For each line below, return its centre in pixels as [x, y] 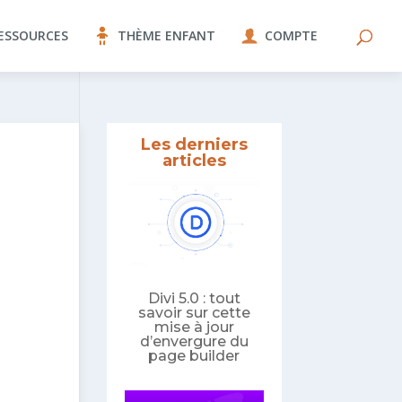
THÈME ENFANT [166, 35]
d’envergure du [194, 342]
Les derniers [194, 144]
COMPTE [291, 35]
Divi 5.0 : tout [194, 299]
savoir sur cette [194, 313]
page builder [194, 356]
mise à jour [194, 328]
